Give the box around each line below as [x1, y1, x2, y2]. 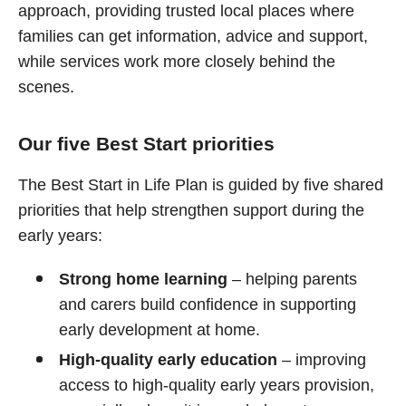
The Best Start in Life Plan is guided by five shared [18, 176, 383, 194]
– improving [277, 351, 366, 369]
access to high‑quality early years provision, [59, 376, 374, 394]
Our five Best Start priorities [18, 133, 275, 154]
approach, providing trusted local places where [18, 2, 354, 20]
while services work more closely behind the [18, 53, 335, 71]
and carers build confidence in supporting [59, 295, 356, 314]
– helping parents [227, 270, 357, 288]
